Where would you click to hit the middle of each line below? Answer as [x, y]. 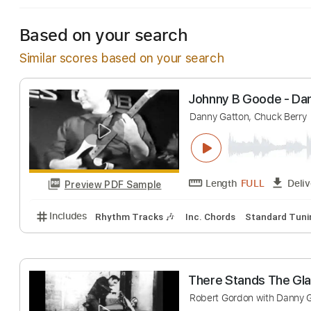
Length [246, 237]
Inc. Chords [234, 275]
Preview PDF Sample [126, 239]
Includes [76, 274]
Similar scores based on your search [122, 58]
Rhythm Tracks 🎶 [150, 275]
